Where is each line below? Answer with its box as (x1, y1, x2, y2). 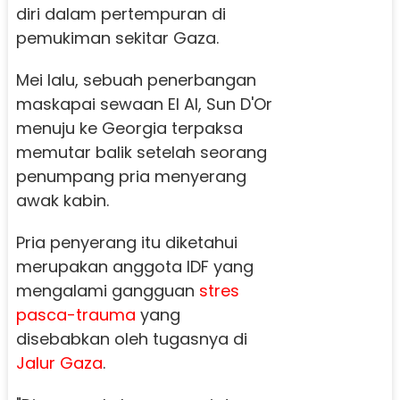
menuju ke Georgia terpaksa (15, 116, 243, 139)
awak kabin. (15, 188, 109, 212)
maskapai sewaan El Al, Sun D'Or (15, 92, 272, 115)
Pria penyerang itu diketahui (15, 230, 237, 254)
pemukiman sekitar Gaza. (15, 26, 219, 49)
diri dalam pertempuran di (15, 2, 226, 25)
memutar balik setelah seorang (15, 140, 267, 163)
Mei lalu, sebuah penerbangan (15, 68, 256, 91)
